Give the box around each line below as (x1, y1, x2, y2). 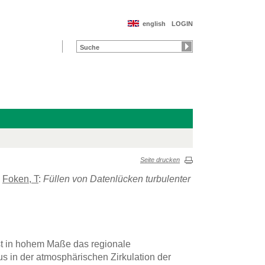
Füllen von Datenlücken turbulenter (43, 173, 190, 184)
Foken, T (2, 173, 38, 184)
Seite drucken (140, 156, 180, 164)
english (143, 20, 166, 27)
